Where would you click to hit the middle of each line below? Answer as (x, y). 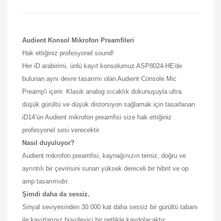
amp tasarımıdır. (46, 181)
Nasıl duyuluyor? (48, 143)
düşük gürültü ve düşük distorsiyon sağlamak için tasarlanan (109, 104)
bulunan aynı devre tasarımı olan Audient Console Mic (99, 78)
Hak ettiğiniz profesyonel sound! (68, 53)
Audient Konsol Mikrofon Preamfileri (78, 40)
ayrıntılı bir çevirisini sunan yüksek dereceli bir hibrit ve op (105, 168)
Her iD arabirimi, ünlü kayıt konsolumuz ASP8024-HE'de (102, 66)
